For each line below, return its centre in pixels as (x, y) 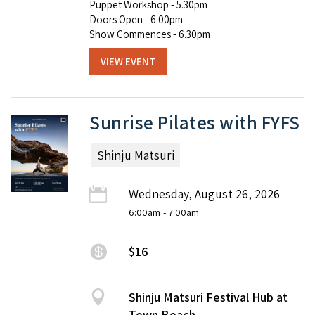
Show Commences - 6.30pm (150, 34)
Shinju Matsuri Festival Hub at (208, 297)
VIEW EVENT (128, 61)
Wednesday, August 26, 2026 (204, 194)
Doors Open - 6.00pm (136, 19)
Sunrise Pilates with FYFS (195, 123)
